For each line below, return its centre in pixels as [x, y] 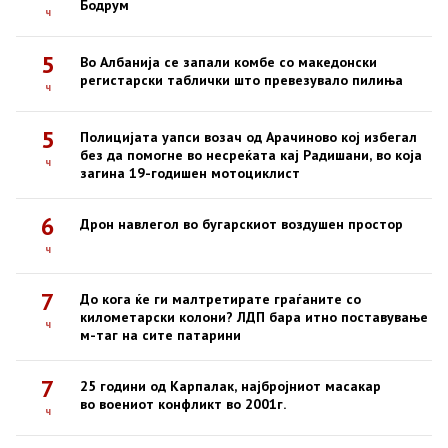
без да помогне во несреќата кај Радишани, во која [251, 155]
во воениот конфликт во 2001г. [183, 404]
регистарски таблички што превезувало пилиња [241, 80]
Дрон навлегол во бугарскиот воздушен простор [241, 224]
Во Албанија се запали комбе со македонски [228, 62]
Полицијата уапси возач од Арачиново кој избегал [248, 137]
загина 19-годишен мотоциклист [190, 173]
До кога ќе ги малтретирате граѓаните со [220, 299]
